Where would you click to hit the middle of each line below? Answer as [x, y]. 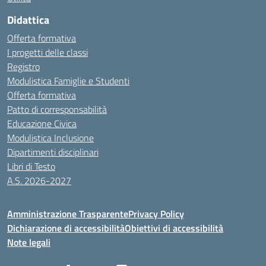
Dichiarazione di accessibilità [66, 228]
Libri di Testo [31, 166]
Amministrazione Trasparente [68, 214]
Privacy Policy [156, 214]
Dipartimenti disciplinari [53, 152]
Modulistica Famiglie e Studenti [68, 81]
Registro [23, 66]
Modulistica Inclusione [50, 138]
